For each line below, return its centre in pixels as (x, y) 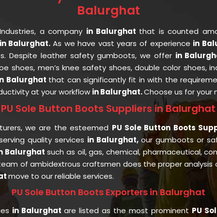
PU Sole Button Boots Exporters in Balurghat (108, 192)
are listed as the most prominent (128, 210)
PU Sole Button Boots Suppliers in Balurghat (108, 108)
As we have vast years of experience (123, 43)
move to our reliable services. (61, 176)
